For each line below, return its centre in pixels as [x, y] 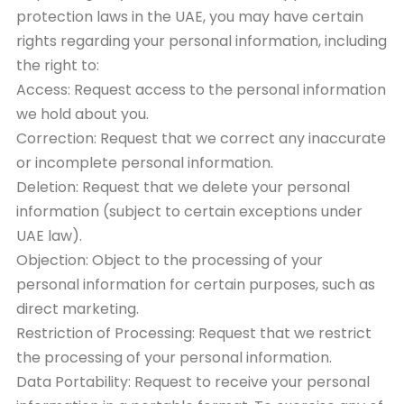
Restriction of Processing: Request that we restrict [194, 333]
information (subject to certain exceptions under [189, 211]
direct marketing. [78, 308]
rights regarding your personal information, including [202, 41]
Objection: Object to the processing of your [170, 260]
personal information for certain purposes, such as [196, 284]
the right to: [58, 65]
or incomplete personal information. [145, 162]
